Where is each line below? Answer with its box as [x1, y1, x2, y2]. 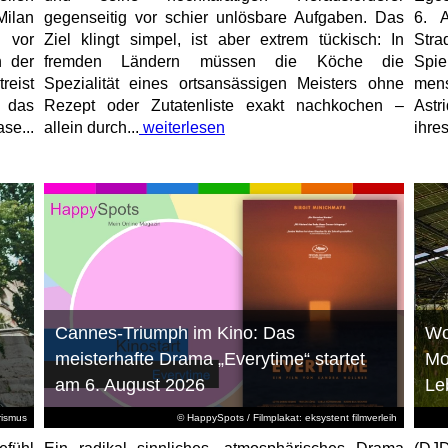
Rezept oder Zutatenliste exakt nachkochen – [43, 97, 404, 115]
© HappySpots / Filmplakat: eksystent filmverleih [176, 412, 397, 424]
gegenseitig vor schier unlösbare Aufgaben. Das [43, 9, 404, 27]
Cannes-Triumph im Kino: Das [54, 323, 295, 344]
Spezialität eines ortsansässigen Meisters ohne [43, 75, 404, 93]
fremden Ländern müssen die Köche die [43, 53, 404, 71]
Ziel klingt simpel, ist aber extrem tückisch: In [43, 31, 404, 49]
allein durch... [43, 119, 139, 137]
